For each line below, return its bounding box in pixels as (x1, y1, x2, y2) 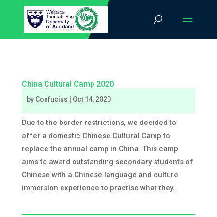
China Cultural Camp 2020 (21, 79, 114, 89)
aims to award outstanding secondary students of (21, 157, 193, 166)
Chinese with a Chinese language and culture (21, 170, 178, 179)
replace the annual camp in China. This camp (21, 144, 178, 153)
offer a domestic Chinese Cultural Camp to (21, 131, 170, 140)
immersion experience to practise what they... (21, 184, 179, 192)
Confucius (35, 95, 68, 103)
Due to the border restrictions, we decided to (21, 118, 176, 127)
